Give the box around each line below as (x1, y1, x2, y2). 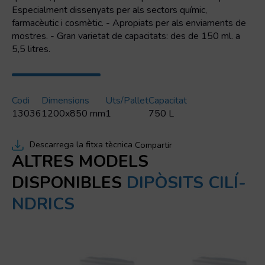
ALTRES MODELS (12, 150, 148, 173)
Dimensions (41, 94, 89, 107)
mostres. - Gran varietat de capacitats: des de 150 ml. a (12, 30, 240, 43)
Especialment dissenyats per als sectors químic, (12, 4, 207, 17)
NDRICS (12, 193, 75, 215)
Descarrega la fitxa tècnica (30, 138, 132, 150)
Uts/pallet (105, 94, 148, 107)
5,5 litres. (12, 43, 50, 56)
